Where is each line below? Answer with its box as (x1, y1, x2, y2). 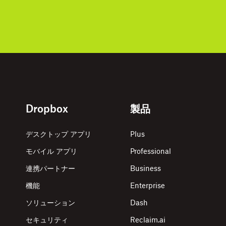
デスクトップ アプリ (26, 130, 92, 139)
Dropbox (26, 102, 69, 116)
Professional (130, 147, 172, 156)
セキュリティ (26, 215, 69, 224)
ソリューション (26, 198, 76, 207)
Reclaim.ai (130, 215, 166, 224)
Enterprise (130, 181, 165, 190)
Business (130, 164, 161, 173)
